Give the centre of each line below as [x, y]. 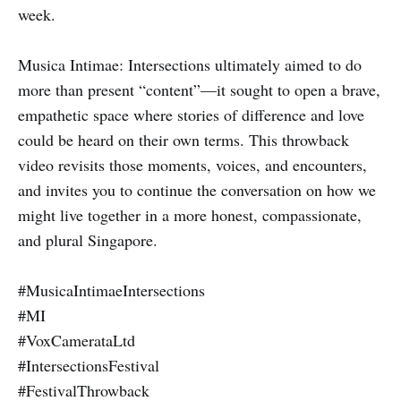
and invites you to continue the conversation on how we [197, 189]
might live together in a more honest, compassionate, [190, 214]
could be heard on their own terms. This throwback [183, 139]
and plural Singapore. [88, 239]
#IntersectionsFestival [89, 365]
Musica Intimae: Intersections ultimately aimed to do [190, 64]
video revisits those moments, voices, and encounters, [192, 164]
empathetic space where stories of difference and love [191, 114]
